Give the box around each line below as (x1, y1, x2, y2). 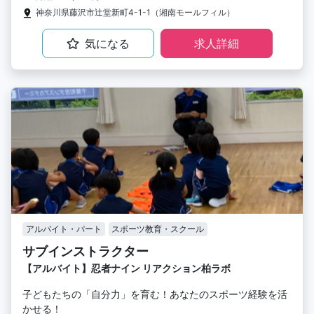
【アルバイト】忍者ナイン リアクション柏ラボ (22, 261, 231, 274)
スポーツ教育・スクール (111, 223, 205, 234)
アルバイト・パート (25, 223, 102, 234)
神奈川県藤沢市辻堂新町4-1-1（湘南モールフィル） (36, 6, 235, 18)
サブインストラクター (22, 243, 149, 259)
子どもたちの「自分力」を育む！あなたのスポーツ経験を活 (22, 287, 287, 300)
